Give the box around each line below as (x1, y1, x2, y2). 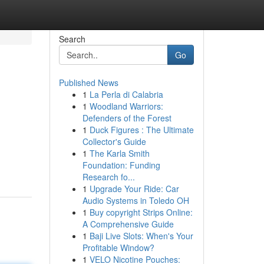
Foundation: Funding (82, 159, 160, 171)
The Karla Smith (89, 147, 150, 159)
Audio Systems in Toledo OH (82, 194, 189, 206)
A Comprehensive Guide (82, 218, 174, 230)
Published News (58, 77, 118, 88)
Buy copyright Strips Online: (89, 206, 193, 218)
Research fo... (82, 171, 135, 183)
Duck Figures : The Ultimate (89, 124, 194, 136)
